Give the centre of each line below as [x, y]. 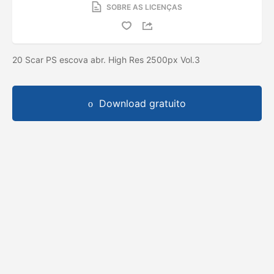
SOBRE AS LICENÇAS [144, 7]
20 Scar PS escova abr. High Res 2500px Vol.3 [107, 59]
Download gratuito [143, 103]
